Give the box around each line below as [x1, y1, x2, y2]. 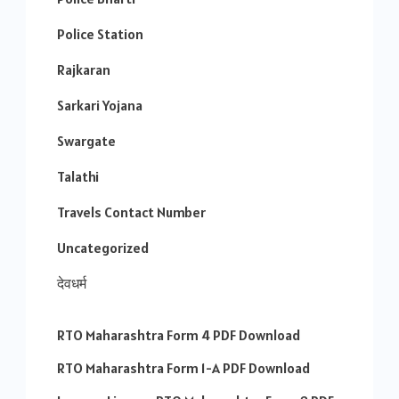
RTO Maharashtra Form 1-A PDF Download [57, 359, 310, 378]
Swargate [57, 132, 116, 151]
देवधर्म [57, 274, 86, 293]
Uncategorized [57, 239, 149, 257]
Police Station [57, 25, 143, 44]
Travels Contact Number [57, 203, 206, 222]
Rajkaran [57, 61, 110, 79]
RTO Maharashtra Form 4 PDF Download [57, 326, 300, 345]
